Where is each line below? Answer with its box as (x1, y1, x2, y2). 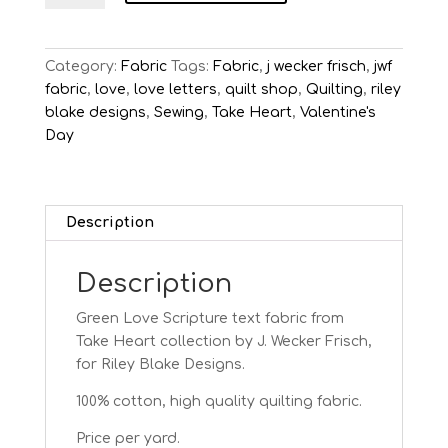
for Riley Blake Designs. (75, 357, 245, 373)
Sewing (153, 105, 204, 121)
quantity (43, 72, 105, 88)
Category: (44, 59, 121, 75)
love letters (133, 82, 217, 98)
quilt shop (224, 82, 298, 98)
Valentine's (299, 105, 376, 121)
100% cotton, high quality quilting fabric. (75, 394, 362, 410)
